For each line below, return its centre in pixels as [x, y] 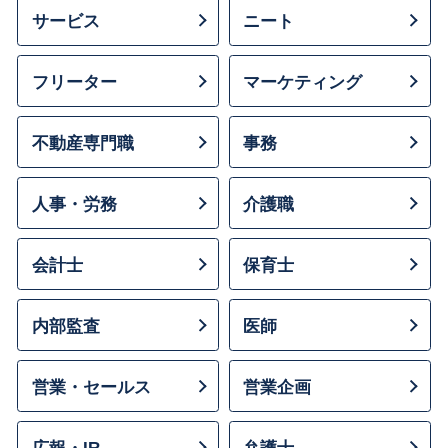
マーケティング [303, 81]
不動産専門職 [83, 142]
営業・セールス [91, 386]
